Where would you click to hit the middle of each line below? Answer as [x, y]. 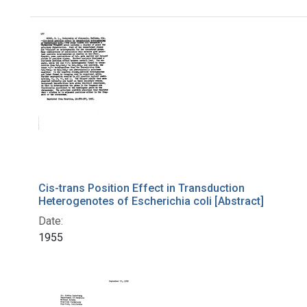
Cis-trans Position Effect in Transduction [142, 188]
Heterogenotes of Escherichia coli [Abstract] [151, 201]
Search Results [103, 41]
